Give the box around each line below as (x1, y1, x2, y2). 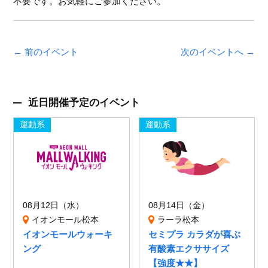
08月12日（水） (23, 201, 84, 211)
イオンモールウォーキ (23, 229, 113, 240)
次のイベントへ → (180, 46, 255, 57)
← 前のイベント (13, 46, 79, 57)
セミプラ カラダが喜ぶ (148, 229, 240, 240)
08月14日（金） (148, 201, 209, 211)
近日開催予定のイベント (28, 96, 141, 108)
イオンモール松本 (32, 215, 99, 225)
